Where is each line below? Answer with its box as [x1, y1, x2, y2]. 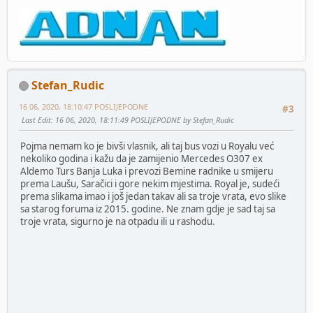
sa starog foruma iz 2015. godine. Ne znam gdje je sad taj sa [20, 203, 275, 215]
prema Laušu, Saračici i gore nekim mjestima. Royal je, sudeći [20, 177, 279, 190]
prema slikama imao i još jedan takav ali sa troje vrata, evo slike [20, 190, 286, 203]
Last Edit [22, 114, 51, 125]
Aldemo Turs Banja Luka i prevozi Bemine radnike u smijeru [20, 165, 273, 177]
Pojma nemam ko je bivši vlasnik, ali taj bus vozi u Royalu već [20, 140, 274, 152]
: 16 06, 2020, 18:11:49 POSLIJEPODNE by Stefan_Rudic [51, 114, 234, 125]
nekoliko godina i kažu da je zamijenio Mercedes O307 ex [20, 152, 263, 165]
